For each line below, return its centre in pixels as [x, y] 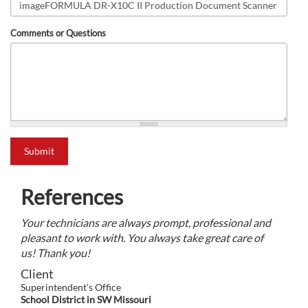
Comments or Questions [58, 33]
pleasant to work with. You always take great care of [142, 238]
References [72, 197]
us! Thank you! [55, 253]
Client [37, 274]
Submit [39, 151]
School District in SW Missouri [86, 300]
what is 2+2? [35, 144]
